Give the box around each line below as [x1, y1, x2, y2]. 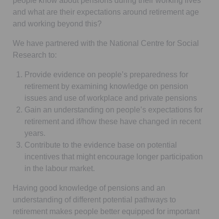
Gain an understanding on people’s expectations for [24, 105, 203, 114]
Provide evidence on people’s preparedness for [24, 70, 188, 79]
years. [24, 129, 45, 137]
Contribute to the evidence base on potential [24, 140, 177, 149]
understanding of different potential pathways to [13, 195, 176, 204]
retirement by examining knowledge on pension [24, 82, 188, 90]
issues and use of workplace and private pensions [24, 93, 197, 102]
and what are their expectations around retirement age [13, 7, 199, 16]
